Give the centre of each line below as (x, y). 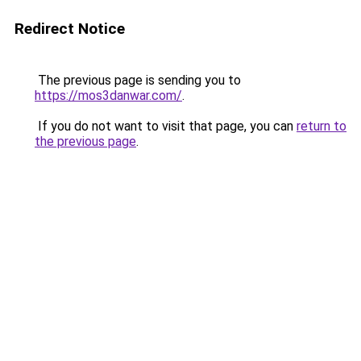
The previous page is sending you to (138, 80)
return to (322, 126)
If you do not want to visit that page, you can (166, 126)
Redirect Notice (70, 29)
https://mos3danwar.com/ (108, 95)
